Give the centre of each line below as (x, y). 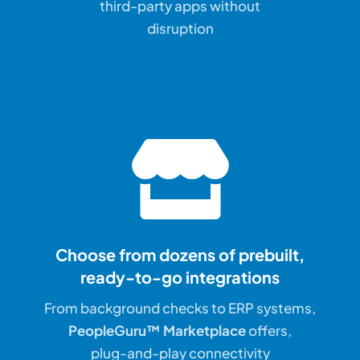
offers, (269, 331)
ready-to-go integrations (180, 277)
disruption (180, 29)
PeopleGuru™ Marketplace (157, 331)
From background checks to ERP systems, (180, 308)
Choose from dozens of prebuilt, (180, 255)
